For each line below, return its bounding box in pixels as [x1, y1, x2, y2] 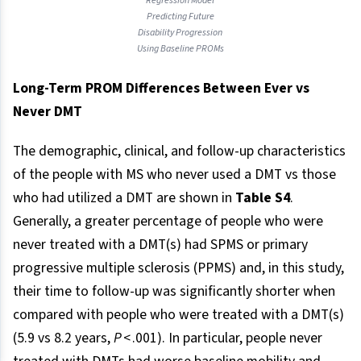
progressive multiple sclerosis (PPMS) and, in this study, [13, 258, 344, 279]
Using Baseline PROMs [136, 42, 224, 56]
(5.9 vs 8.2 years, [13, 328, 114, 349]
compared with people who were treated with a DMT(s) [13, 305, 344, 326]
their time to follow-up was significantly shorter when [13, 281, 335, 302]
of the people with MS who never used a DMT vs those [13, 164, 336, 185]
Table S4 [235, 188, 290, 209]
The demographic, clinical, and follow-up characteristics [13, 141, 346, 162]
